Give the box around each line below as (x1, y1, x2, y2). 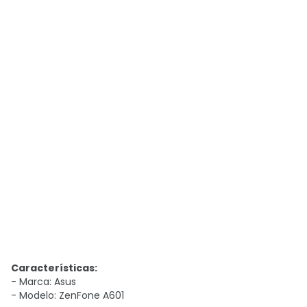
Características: (11, 261, 97, 275)
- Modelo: (11, 288, 59, 302)
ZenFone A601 (59, 288, 124, 302)
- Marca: (11, 275, 54, 288)
